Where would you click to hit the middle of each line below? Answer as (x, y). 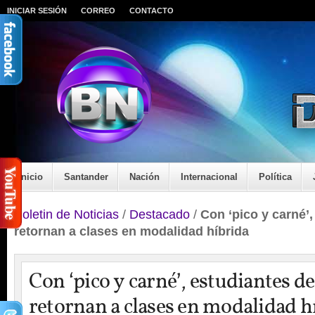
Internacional (209, 177)
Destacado (160, 214)
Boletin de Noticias (66, 214)
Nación (144, 177)
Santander (86, 177)
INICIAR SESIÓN (37, 11)
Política (275, 177)
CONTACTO (152, 11)
